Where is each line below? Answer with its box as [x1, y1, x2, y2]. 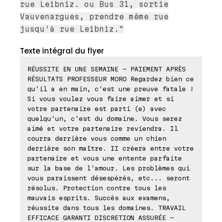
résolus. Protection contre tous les [27, 184, 166, 192]
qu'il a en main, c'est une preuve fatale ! [27, 85, 194, 93]
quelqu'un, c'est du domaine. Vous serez [27, 115, 182, 122]
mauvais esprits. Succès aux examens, [27, 194, 170, 202]
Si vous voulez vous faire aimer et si [27, 95, 174, 103]
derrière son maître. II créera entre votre [27, 145, 194, 152]
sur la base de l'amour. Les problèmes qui [27, 165, 190, 172]
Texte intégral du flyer [20, 46, 104, 56]
